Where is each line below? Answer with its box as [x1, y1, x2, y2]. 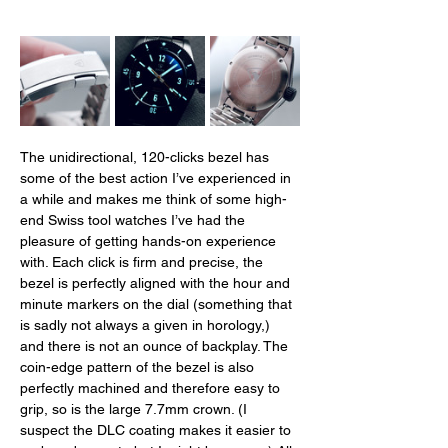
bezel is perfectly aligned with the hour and [20, 274, 294, 291]
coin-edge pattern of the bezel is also [20, 358, 258, 375]
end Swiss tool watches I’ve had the [20, 211, 249, 228]
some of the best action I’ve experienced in [20, 169, 295, 186]
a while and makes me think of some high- [20, 190, 287, 207]
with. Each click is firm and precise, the [20, 253, 267, 270]
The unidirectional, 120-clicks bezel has [20, 148, 273, 165]
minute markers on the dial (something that [20, 295, 296, 312]
